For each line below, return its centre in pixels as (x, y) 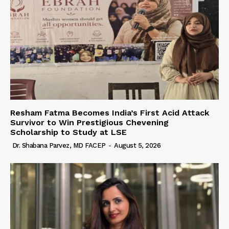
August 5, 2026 (137, 146)
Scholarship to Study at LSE (68, 132)
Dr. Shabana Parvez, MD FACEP (59, 146)
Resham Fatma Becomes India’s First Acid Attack (110, 113)
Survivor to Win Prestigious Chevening (89, 123)
